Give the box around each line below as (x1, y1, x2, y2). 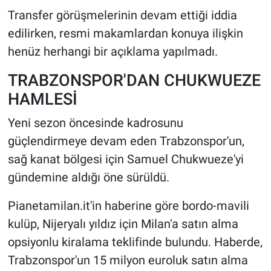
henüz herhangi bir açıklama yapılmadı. (7, 44, 218, 59)
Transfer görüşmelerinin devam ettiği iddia (7, 8, 237, 23)
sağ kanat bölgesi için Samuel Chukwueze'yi (7, 151, 244, 166)
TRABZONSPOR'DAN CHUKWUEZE (7, 71, 261, 90)
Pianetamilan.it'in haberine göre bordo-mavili (7, 198, 249, 213)
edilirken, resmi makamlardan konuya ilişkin (7, 26, 243, 41)
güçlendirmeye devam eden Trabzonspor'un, (7, 133, 244, 148)
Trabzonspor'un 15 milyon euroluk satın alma (7, 252, 248, 267)
